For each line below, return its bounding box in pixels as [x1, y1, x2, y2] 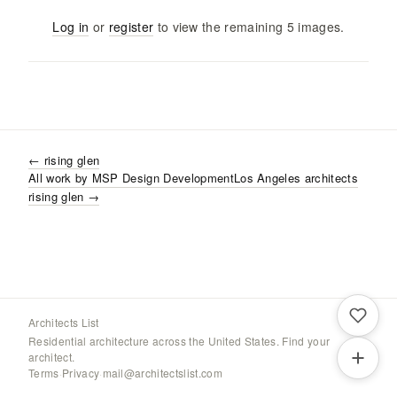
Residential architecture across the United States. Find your [28, 333, 331, 348]
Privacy [61, 365, 100, 380]
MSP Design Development [91, 169, 234, 186]
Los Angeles [233, 169, 301, 186]
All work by [28, 169, 92, 186]
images [298, 18, 341, 35]
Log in [52, 18, 90, 35]
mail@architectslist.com [102, 365, 222, 380]
